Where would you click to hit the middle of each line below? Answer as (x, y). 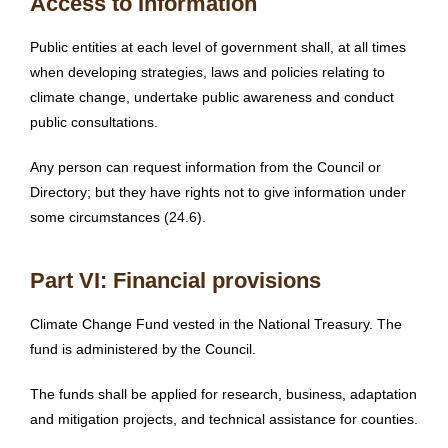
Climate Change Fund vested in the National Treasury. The (216, 324)
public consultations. (94, 122)
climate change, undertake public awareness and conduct (212, 97)
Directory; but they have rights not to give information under (218, 192)
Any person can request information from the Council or (205, 167)
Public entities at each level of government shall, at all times (218, 47)
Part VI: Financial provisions (175, 281)
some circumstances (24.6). (118, 217)
